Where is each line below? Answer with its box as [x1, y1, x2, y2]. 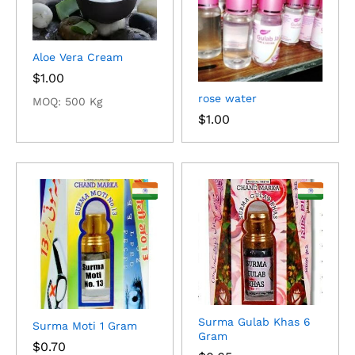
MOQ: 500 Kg [32, 95, 102, 109]
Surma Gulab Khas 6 [198, 315, 311, 329]
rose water [198, 92, 257, 105]
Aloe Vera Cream [32, 51, 123, 64]
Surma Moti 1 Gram [32, 319, 137, 333]
